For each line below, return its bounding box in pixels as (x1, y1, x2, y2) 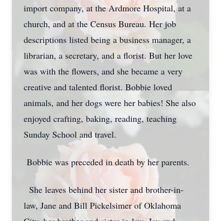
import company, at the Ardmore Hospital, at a (24, 2, 191, 14)
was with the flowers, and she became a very (24, 65, 183, 77)
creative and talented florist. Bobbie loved (24, 81, 172, 93)
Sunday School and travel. (24, 128, 116, 140)
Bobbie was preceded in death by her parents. (24, 156, 189, 168)
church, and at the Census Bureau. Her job (24, 18, 176, 30)
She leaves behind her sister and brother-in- (24, 184, 184, 195)
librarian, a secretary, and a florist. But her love (24, 49, 192, 61)
